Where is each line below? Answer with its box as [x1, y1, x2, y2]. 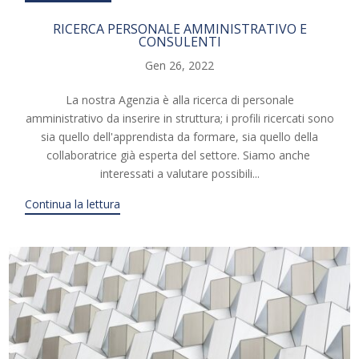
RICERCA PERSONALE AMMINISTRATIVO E [52, 20, 307, 38]
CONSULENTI [138, 33, 221, 51]
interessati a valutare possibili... [99, 166, 260, 182]
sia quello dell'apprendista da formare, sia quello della [41, 129, 318, 145]
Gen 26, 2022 [145, 58, 214, 74]
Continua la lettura [25, 196, 121, 212]
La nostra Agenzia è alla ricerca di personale [65, 92, 294, 108]
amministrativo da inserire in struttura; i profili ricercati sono [25, 111, 334, 127]
